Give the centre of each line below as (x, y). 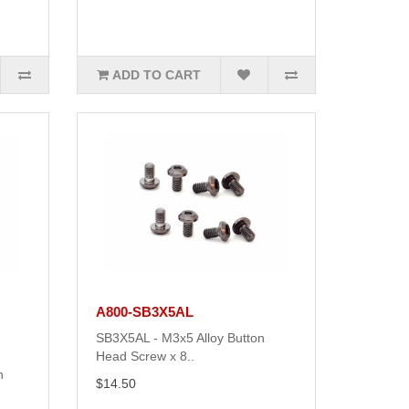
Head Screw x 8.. (145, 357)
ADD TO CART (156, 75)
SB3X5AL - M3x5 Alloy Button (180, 338)
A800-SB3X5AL (144, 312)
